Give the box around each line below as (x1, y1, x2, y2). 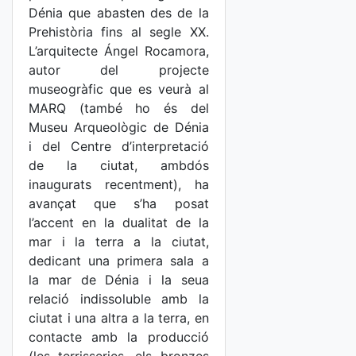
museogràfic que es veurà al (29, 81, 209, 97)
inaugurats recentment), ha (29, 176, 209, 192)
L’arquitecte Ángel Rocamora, (29, 43, 209, 59)
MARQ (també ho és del (29, 100, 209, 116)
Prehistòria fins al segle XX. (29, 24, 209, 40)
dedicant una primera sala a (29, 253, 209, 269)
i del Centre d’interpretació (29, 138, 209, 154)
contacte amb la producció (29, 329, 209, 345)
